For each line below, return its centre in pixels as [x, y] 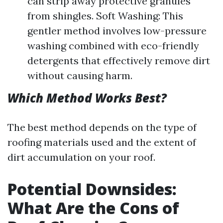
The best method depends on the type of [102, 127]
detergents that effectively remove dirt [119, 61]
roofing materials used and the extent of [102, 142]
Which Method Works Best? [87, 98]
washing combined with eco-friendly [113, 46]
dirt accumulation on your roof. [81, 157]
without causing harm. [80, 76]
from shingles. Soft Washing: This [105, 16]
